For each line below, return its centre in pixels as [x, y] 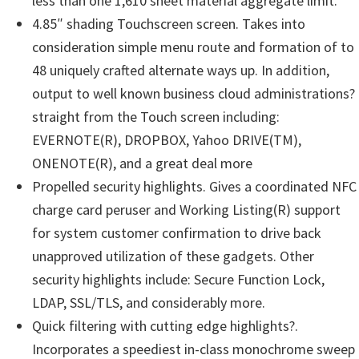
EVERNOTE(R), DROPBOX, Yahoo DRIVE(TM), [167, 140]
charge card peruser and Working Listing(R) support [186, 210]
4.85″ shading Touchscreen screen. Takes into [169, 24]
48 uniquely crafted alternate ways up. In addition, [181, 70]
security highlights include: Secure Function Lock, [178, 279]
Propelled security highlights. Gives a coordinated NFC [194, 186]
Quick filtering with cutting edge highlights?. [165, 326]
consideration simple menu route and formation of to [193, 47]
